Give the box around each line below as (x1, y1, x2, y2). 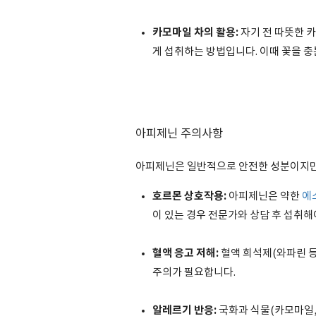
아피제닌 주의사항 (135, 128, 226, 141)
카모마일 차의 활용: (152, 26, 238, 39)
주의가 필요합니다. (152, 267, 236, 279)
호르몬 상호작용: (152, 190, 226, 202)
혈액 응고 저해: (152, 247, 219, 260)
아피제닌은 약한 (226, 190, 302, 202)
